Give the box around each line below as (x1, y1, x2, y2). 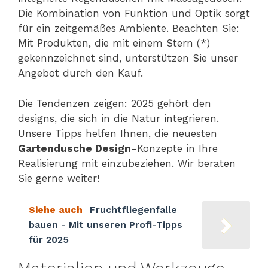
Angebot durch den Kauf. (18, 67, 143, 80)
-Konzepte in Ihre (131, 142, 218, 154)
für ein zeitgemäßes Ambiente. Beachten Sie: (18, 22, 239, 35)
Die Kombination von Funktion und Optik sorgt (18, 7, 250, 20)
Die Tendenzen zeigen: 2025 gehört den (18, 97, 211, 109)
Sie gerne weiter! (18, 172, 99, 184)
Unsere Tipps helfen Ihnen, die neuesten (18, 127, 217, 139)
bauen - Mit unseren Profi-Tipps (29, 219, 182, 231)
